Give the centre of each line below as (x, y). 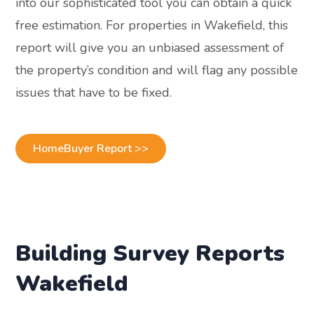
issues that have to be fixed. (94, 93)
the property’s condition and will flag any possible (157, 70)
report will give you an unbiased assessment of (150, 48)
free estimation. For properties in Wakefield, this (152, 26)
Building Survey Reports (150, 254)
